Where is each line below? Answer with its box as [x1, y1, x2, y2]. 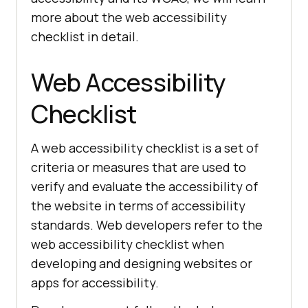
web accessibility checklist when [31, 236, 224, 253]
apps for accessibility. [31, 274, 159, 291]
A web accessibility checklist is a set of [31, 140, 258, 157]
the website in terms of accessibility [31, 197, 245, 214]
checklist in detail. [31, 28, 139, 45]
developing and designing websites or [31, 255, 252, 272]
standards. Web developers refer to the [31, 217, 263, 234]
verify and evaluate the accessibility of [31, 178, 258, 195]
